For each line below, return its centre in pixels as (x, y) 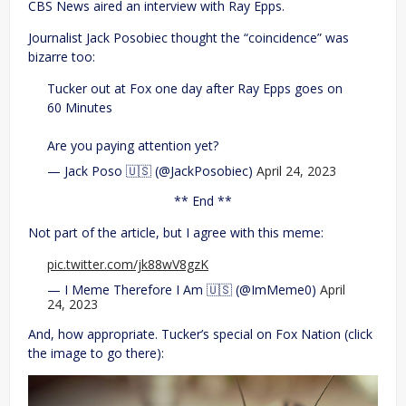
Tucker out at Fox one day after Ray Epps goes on (195, 89)
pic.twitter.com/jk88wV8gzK (128, 265)
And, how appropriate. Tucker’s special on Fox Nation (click (200, 334)
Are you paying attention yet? (133, 146)
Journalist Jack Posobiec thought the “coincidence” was (188, 38)
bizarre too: (62, 57)
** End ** (203, 201)
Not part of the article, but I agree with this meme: (176, 233)
